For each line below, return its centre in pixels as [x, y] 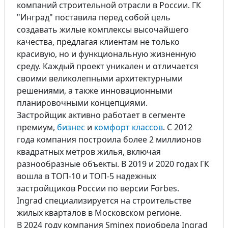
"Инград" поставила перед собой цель [94, 17]
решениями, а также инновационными [95, 91]
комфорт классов [129, 127]
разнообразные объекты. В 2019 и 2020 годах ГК [113, 164]
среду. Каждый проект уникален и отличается [108, 66]
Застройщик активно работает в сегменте [101, 115]
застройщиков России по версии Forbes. [98, 188]
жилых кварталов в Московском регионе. [99, 213]
